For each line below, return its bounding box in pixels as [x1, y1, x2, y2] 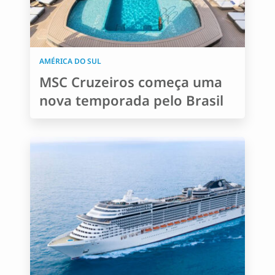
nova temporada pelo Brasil [39, 91, 223, 109]
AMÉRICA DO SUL [39, 56, 101, 66]
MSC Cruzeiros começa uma [39, 72, 222, 91]
